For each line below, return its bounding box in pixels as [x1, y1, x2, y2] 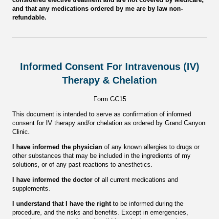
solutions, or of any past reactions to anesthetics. [12, 161, 153, 169]
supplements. [12, 185, 50, 193]
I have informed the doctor [12, 176, 92, 184]
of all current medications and [92, 176, 178, 184]
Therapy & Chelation [62, 74, 157, 86]
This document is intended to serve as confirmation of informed [12, 110, 191, 118]
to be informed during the [111, 200, 183, 208]
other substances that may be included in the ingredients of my [12, 152, 191, 160]
